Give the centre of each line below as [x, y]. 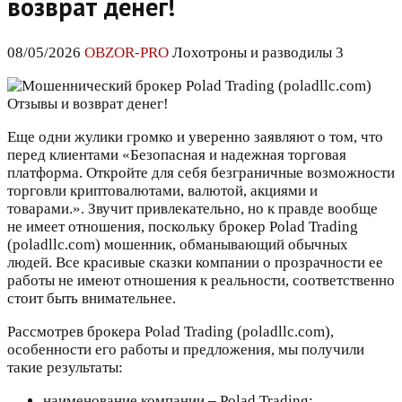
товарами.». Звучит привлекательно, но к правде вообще [192, 209]
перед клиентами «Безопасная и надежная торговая [177, 155]
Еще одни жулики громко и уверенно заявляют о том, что [195, 137]
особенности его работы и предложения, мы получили [186, 350]
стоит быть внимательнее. [92, 299]
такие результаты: [65, 368]
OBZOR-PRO [127, 53]
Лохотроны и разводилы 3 [258, 53]
